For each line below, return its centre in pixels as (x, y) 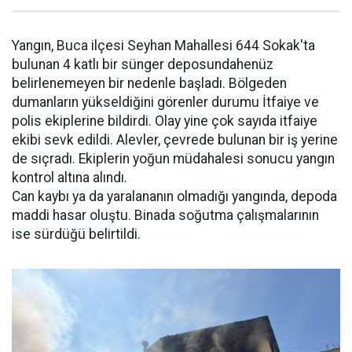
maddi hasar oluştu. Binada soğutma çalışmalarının (165, 216)
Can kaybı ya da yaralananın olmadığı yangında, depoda (174, 197)
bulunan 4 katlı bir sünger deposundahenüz (143, 65)
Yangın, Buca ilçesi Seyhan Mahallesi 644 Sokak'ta (163, 46)
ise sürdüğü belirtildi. (76, 235)
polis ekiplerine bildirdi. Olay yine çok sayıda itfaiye (165, 121)
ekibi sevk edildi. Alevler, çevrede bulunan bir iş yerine (175, 140)
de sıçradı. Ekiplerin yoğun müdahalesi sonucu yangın (173, 159)
